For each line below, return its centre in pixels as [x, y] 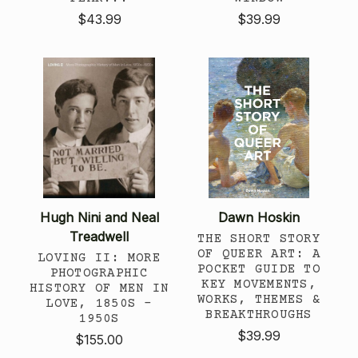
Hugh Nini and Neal [99, 217]
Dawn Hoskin [259, 217]
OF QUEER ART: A [259, 254]
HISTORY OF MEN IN [99, 288]
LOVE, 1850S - [99, 303]
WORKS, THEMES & [259, 299]
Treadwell [99, 236]
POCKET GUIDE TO [259, 269]
